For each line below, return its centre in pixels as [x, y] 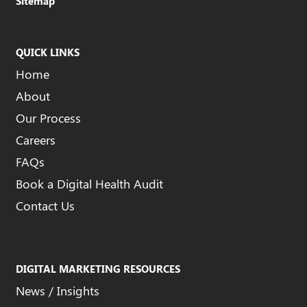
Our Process [48, 118]
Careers [35, 140]
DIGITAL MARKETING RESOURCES [98, 269]
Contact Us [45, 206]
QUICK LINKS [47, 52]
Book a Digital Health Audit [89, 184]
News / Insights [57, 291]
